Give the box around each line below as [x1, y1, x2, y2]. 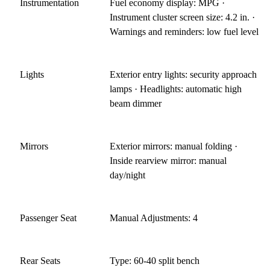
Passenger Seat [20, 212, 77, 223]
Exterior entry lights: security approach [110, 69, 257, 80]
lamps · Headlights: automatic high [110, 83, 242, 94]
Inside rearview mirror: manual [110, 155, 227, 166]
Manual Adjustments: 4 [110, 212, 198, 223]
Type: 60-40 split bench [110, 255, 200, 266]
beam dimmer [110, 98, 162, 108]
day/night [110, 169, 146, 180]
